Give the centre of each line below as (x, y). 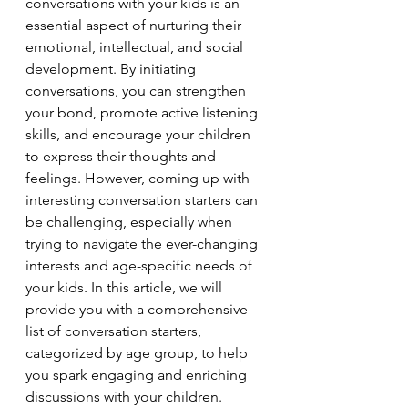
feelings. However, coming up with (139, 178)
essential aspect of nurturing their (135, 25)
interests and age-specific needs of (141, 265)
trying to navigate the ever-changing (143, 243)
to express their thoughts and (122, 156)
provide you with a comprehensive (138, 309)
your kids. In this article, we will (126, 287)
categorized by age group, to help (138, 352)
